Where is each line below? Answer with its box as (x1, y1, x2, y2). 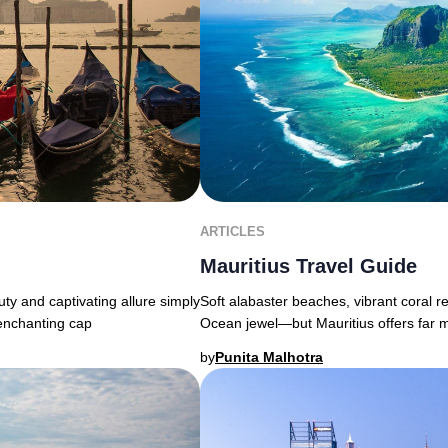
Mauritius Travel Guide (200, 255, 417, 277)
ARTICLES (200, 224, 265, 239)
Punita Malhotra (215, 349, 323, 365)
